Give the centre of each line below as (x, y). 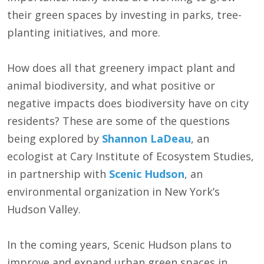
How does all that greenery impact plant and (121, 68)
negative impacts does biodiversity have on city (128, 103)
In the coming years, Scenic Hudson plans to (119, 245)
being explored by (55, 139)
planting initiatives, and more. (84, 33)
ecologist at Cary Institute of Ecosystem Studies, (131, 156)
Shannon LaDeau (146, 139)
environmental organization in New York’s (113, 192)
